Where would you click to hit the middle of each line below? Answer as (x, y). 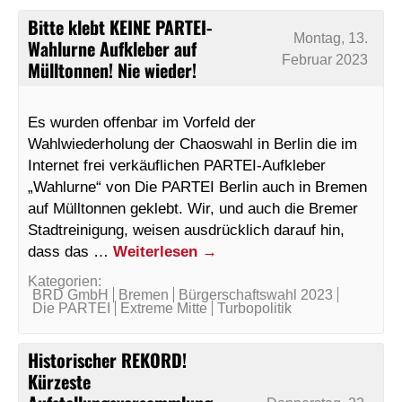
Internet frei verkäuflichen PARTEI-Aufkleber (177, 166)
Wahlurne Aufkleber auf (112, 49)
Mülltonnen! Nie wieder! (112, 70)
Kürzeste (59, 382)
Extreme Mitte (164, 309)
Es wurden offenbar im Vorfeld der (142, 122)
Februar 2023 (325, 59)
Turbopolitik (254, 309)
